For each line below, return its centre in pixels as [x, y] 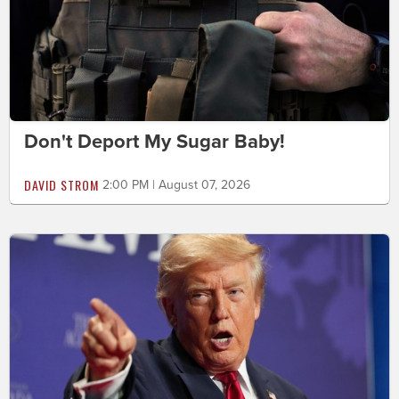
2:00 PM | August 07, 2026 [176, 184]
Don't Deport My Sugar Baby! [155, 141]
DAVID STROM [61, 184]
